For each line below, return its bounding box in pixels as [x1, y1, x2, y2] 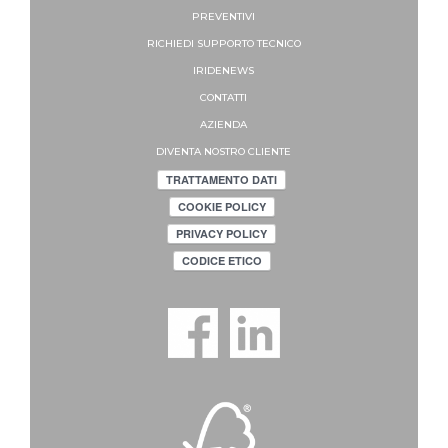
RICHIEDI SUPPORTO [146, 37, 257, 51]
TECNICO [256, 37, 301, 51]
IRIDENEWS [193, 64, 255, 78]
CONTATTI [200, 91, 248, 105]
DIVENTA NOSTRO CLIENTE [156, 145, 292, 159]
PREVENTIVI [192, 10, 256, 24]
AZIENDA [200, 118, 248, 132]
